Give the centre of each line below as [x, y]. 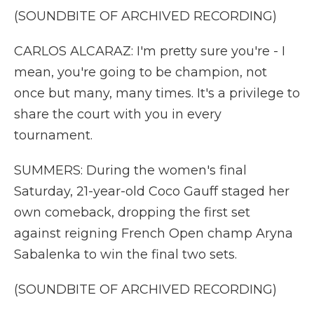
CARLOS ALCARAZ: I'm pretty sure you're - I [150, 51]
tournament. [53, 135]
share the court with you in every [118, 114]
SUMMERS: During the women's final [130, 170]
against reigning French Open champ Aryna [153, 233]
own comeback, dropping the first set [132, 212]
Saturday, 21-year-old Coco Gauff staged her [152, 191]
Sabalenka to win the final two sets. [125, 254]
